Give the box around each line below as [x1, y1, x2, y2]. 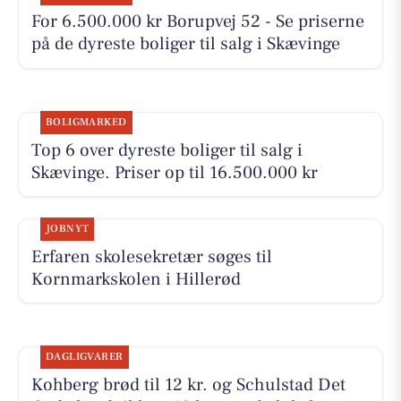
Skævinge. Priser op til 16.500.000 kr [30, 160, 318, 184]
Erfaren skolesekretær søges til [30, 244, 272, 269]
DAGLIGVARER [45, 349, 124, 363]
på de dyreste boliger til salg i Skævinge [30, 32, 340, 56]
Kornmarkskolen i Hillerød [30, 267, 241, 291]
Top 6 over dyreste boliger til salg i [30, 138, 303, 162]
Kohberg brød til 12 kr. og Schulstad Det [30, 372, 346, 397]
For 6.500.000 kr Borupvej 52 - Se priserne [30, 10, 364, 34]
